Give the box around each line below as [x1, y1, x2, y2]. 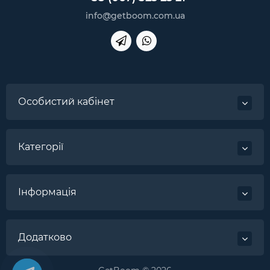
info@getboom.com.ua [85, 10, 185, 22]
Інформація [18, 186, 77, 198]
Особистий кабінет [18, 96, 115, 108]
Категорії [18, 141, 63, 153]
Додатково [18, 231, 72, 243]
